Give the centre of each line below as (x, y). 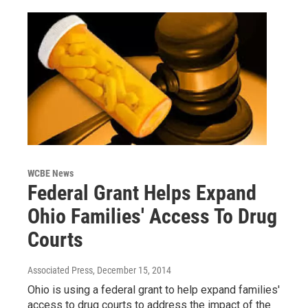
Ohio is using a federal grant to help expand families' (154, 290)
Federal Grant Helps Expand (142, 193)
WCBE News (51, 174)
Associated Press (60, 271)
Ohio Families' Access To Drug (152, 217)
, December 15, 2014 (132, 271)
